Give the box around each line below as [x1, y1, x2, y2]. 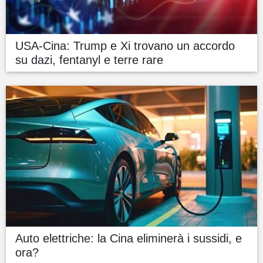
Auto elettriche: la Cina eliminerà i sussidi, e [15, 232, 242, 245]
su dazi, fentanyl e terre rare [15, 53, 163, 66]
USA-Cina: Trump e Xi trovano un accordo [15, 39, 235, 52]
